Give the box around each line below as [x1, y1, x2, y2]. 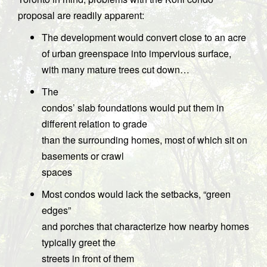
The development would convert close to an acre [42, 30, 246, 44]
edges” [42, 203, 71, 217]
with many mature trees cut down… [42, 62, 190, 76]
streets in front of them [42, 251, 134, 265]
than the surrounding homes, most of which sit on [42, 132, 247, 147]
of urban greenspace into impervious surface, [42, 46, 231, 60]
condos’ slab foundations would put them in [42, 100, 224, 114]
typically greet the [42, 235, 116, 249]
